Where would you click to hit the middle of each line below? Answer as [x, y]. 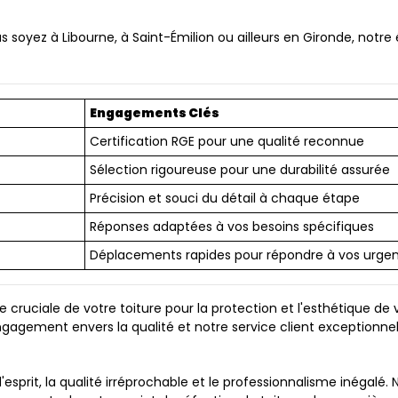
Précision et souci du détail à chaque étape [225, 198]
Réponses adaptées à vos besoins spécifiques [232, 227]
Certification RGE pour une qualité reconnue [227, 141]
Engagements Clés [155, 113]
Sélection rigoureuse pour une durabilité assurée [240, 170]
